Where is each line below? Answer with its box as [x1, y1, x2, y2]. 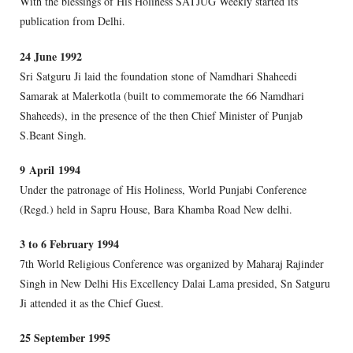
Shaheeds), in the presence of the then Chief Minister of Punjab [20, 107, 303, 123]
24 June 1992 [20, 47, 82, 65]
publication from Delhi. [20, 13, 125, 29]
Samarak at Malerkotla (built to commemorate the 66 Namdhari [20, 87, 304, 103]
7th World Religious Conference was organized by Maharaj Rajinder [20, 256, 324, 272]
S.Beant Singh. [20, 127, 87, 143]
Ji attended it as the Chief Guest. [20, 295, 164, 311]
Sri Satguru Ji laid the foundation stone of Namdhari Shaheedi [20, 68, 297, 84]
